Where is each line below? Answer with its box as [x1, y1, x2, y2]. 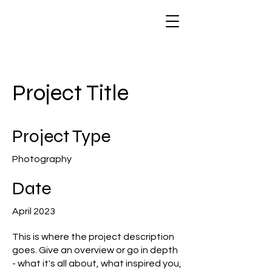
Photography [12, 154, 72, 164]
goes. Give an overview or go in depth [12, 245, 178, 255]
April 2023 [12, 206, 55, 216]
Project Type [12, 125, 110, 147]
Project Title [12, 80, 129, 106]
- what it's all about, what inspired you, [12, 259, 182, 268]
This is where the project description [12, 232, 174, 242]
